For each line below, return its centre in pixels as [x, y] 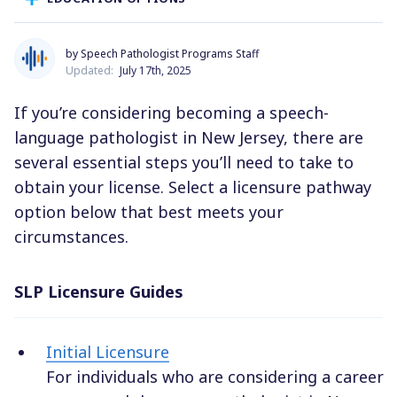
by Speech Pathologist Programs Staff [162, 54]
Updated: [91, 71]
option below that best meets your [149, 212]
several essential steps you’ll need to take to [184, 163]
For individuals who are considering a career [215, 377]
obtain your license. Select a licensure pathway [193, 187]
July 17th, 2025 [156, 71]
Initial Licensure [108, 352]
